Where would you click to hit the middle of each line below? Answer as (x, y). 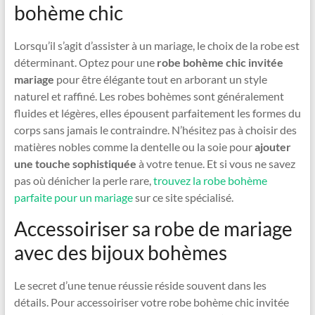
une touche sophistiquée (75, 164)
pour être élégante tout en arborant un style (160, 79)
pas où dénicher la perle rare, (83, 181)
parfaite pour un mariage (73, 198)
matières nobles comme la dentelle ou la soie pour (134, 147)
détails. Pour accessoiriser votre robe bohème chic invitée (151, 302)
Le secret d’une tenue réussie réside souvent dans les (140, 285)
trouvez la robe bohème (210, 181)
